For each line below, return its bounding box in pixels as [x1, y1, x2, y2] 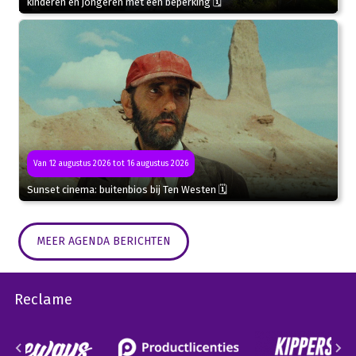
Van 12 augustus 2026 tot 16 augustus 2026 [33, 159, 188, 169]
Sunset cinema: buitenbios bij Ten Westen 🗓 [26, 184, 227, 196]
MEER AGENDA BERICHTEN [36, 234, 171, 249]
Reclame [14, 291, 72, 309]
